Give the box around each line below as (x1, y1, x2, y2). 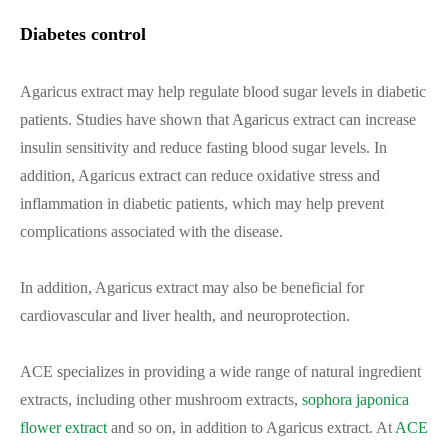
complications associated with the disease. (20, 223, 283, 240)
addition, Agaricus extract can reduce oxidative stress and (20, 167, 380, 184)
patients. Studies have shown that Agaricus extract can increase (20, 111, 416, 128)
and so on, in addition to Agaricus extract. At (107, 419, 395, 436)
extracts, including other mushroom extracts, (20, 391, 302, 408)
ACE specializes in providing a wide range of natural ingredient (20, 363, 421, 380)
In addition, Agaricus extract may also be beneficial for (20, 279, 364, 296)
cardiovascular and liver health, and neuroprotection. (20, 307, 350, 324)
